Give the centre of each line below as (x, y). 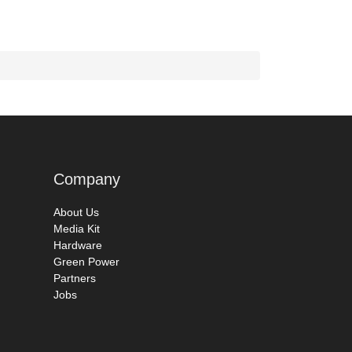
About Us (77, 212)
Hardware (78, 245)
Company (87, 179)
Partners (75, 278)
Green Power (87, 261)
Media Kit (77, 228)
